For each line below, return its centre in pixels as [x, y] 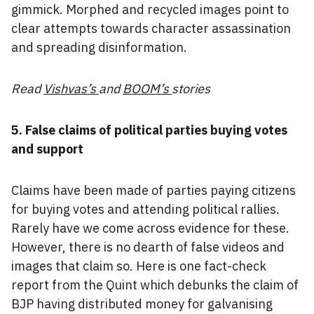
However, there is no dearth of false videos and [148, 247]
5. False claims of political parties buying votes [149, 130]
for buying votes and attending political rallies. [145, 209]
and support [47, 149]
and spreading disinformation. [99, 47]
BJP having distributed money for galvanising [142, 304]
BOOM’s [147, 89]
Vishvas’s [71, 89]
